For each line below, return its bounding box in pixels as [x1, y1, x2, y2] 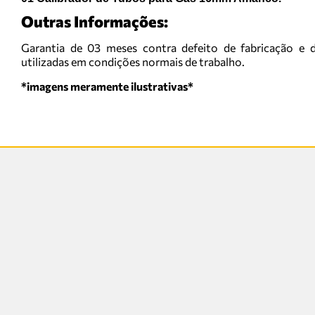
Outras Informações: [21, 12, 168, 32]
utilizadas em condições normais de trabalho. [21, 55, 245, 69]
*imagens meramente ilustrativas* [21, 79, 193, 94]
